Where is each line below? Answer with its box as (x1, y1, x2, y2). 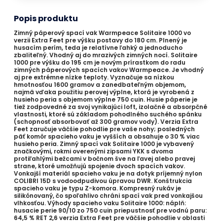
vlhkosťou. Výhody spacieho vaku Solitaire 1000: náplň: (14, 199, 186, 207)
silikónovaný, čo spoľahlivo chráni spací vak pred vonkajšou (14, 191, 203, 200)
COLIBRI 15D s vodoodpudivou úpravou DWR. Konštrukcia (14, 177, 192, 185)
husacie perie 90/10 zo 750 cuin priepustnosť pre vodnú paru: (14, 206, 207, 215)
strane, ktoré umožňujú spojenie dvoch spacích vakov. (14, 162, 185, 170)
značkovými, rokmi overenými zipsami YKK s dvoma (14, 147, 173, 155)
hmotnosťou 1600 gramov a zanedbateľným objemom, (14, 80, 186, 89)
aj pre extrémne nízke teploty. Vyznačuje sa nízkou (14, 73, 174, 81)
